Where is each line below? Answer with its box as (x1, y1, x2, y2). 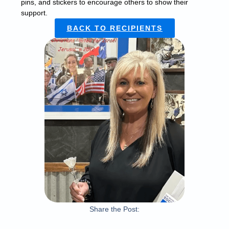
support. (20, 8, 48, 17)
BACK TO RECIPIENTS (66, 24, 163, 32)
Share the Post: (89, 204, 140, 213)
